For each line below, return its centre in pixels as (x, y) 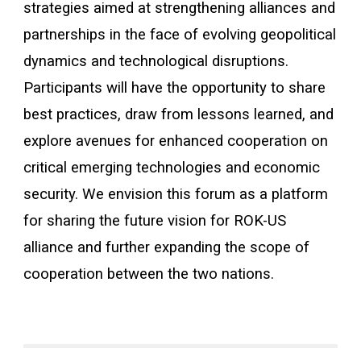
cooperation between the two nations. (149, 274)
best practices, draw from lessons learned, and (179, 114)
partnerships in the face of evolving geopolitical (180, 35)
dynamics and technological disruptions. (156, 61)
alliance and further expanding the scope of (167, 247)
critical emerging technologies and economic (172, 168)
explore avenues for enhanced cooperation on (176, 141)
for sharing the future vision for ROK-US (155, 221)
